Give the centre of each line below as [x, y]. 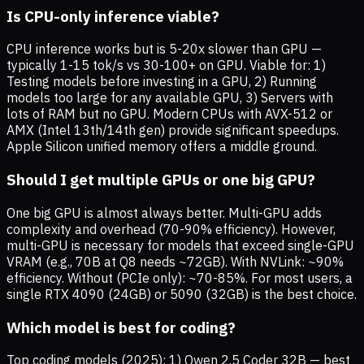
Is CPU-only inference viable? [113, 16]
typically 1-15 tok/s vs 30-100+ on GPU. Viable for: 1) [166, 65]
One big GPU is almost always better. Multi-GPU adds [164, 212]
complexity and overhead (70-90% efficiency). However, [171, 229]
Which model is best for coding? [121, 327]
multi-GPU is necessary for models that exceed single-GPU [180, 245]
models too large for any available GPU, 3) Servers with [170, 98]
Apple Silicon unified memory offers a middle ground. [162, 147]
